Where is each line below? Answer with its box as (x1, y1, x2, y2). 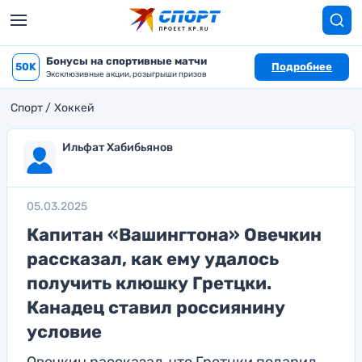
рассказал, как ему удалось (27, 248, 279, 270)
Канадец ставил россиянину (27, 297, 285, 318)
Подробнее (271, 61, 332, 73)
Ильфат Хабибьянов (62, 141, 173, 154)
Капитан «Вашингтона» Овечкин (27, 224, 322, 246)
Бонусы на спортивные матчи (46, 55, 207, 67)
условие (27, 321, 102, 343)
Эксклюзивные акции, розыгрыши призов (46, 69, 207, 79)
